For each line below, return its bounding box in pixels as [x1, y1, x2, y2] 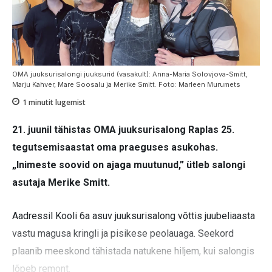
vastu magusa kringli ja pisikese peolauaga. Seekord [12, 228, 234, 240]
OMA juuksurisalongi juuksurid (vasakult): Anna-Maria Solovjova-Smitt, [12, 69, 248, 78]
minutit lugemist [27, 97, 86, 107]
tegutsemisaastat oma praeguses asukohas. [12, 141, 218, 154]
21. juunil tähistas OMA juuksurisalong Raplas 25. [12, 124, 234, 136]
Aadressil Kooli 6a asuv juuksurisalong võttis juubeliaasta [12, 210, 255, 222]
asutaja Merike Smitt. [12, 177, 110, 189]
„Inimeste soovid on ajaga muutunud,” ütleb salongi [12, 159, 245, 171]
